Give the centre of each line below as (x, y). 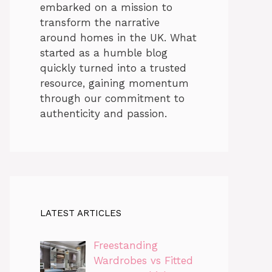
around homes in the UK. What (118, 37)
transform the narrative (100, 22)
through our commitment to (112, 98)
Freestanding (125, 245)
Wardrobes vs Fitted (143, 260)
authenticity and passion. (104, 113)
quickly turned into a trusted (113, 68)
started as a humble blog (104, 53)
